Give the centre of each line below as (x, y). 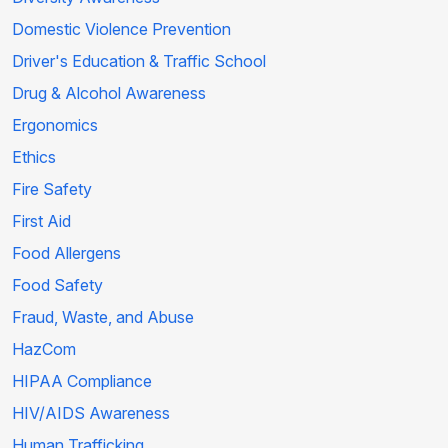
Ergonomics (55, 125)
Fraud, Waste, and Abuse (103, 317)
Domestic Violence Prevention (121, 29)
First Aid (41, 221)
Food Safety (57, 285)
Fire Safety (52, 189)
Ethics (34, 157)
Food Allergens (66, 253)
